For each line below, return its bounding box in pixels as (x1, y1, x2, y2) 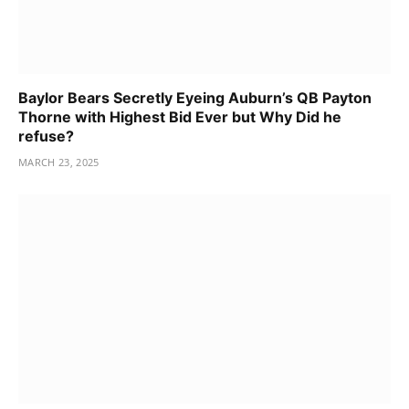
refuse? (18, 126, 74, 145)
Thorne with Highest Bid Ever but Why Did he (18, 107, 341, 126)
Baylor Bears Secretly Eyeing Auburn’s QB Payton (18, 88, 372, 107)
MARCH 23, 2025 (18, 154, 100, 169)
